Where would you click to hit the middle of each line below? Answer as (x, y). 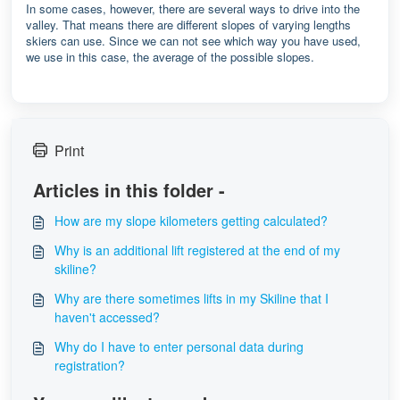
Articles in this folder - (129, 190)
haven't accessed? (107, 317)
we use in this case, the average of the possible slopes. (170, 57)
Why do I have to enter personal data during (179, 346)
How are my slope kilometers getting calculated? (191, 221)
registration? (90, 365)
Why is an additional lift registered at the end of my (197, 250)
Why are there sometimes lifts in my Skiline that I (192, 298)
